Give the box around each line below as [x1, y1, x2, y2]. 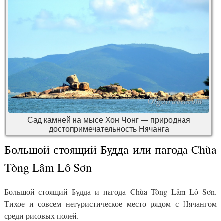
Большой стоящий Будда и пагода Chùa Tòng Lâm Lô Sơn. [4, 186, 217, 197]
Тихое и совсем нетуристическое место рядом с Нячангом [4, 198, 217, 209]
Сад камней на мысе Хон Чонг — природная [27, 114, 190, 126]
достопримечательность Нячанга [48, 123, 169, 135]
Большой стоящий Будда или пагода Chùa [4, 142, 217, 158]
